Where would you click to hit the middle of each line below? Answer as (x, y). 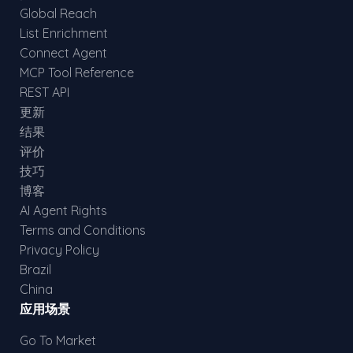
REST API (45, 92)
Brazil (35, 269)
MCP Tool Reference (77, 72)
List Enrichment (64, 33)
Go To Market (58, 340)
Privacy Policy (59, 250)
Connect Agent (63, 53)
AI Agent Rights (63, 210)
